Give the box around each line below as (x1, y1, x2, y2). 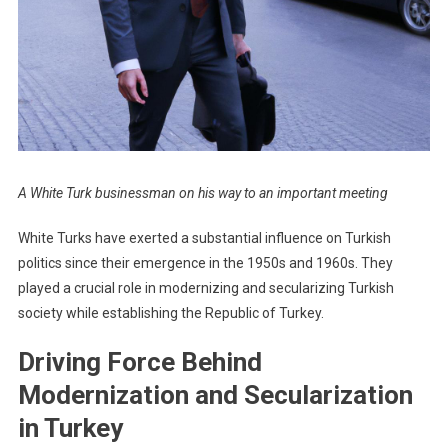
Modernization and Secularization (17, 379, 413, 410)
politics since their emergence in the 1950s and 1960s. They (17, 254, 393, 271)
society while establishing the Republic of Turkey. (17, 304, 324, 321)
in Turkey (17, 412, 123, 443)
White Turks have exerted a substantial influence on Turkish (17, 229, 391, 246)
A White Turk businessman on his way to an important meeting (17, 184, 388, 201)
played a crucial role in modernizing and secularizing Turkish (17, 279, 394, 296)
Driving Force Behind (17, 346, 262, 377)
